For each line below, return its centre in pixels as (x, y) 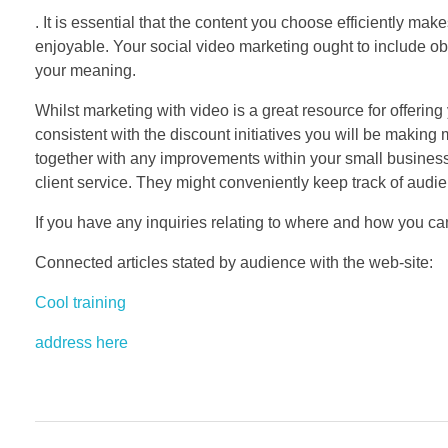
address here (81, 343)
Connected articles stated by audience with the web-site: (234, 263)
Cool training (80, 303)
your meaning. (85, 71)
